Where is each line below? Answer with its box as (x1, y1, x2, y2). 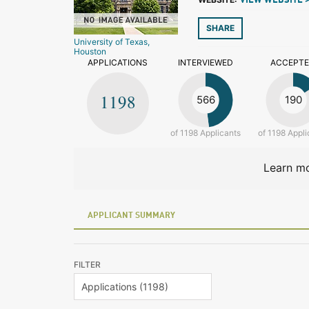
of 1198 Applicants (170, 128, 241, 138)
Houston (74, 46, 106, 57)
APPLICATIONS (88, 57, 148, 68)
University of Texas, (74, 37, 150, 47)
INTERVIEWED (177, 57, 233, 68)
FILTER (74, 259, 101, 270)
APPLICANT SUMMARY (88, 212, 175, 220)
